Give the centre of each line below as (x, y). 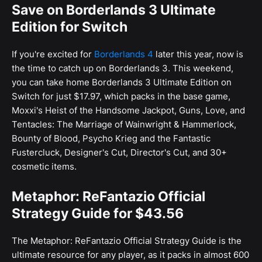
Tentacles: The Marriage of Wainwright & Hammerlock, (124, 125)
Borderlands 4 (124, 54)
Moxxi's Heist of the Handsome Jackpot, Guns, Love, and (128, 111)
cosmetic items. (44, 167)
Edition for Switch (70, 27)
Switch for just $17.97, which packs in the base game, (121, 96)
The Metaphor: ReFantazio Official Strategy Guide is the (127, 241)
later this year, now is (198, 54)
